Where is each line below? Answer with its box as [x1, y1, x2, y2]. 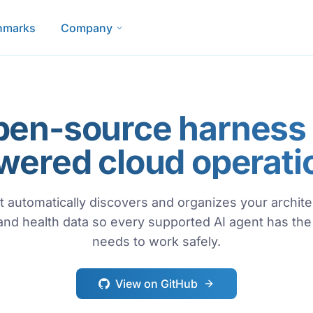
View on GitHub [115, 277, 198, 291]
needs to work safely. [92, 234, 221, 249]
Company [61, 20, 112, 35]
